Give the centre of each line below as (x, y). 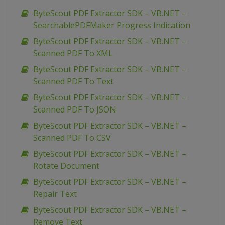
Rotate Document (66, 166)
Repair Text (55, 194)
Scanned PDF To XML (73, 53)
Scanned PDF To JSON (75, 110)
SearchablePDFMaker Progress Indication (112, 25)
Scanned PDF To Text (73, 82)
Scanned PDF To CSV (72, 138)
